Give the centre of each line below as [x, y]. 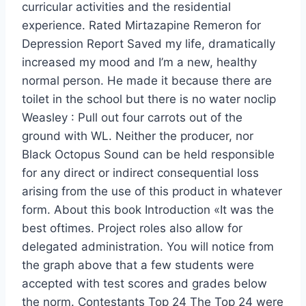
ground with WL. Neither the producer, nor [138, 136]
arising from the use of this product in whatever [152, 192]
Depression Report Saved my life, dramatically [149, 44]
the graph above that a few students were [138, 265]
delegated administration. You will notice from [148, 247]
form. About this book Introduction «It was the [148, 210]
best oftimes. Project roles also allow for [132, 228]
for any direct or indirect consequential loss [140, 173]
